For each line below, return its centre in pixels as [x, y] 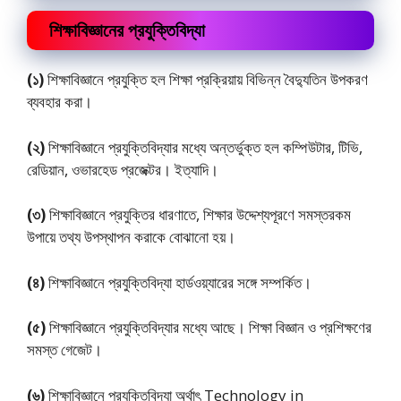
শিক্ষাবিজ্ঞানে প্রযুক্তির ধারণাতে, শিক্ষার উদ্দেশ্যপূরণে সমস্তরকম [198, 214]
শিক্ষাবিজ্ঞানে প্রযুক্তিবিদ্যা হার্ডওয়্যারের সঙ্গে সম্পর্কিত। [178, 282]
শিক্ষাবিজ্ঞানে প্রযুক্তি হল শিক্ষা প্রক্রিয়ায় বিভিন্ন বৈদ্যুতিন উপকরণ [206, 79]
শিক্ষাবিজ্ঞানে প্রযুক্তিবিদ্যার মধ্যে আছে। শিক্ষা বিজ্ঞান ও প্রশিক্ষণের [209, 327]
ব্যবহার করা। [60, 102]
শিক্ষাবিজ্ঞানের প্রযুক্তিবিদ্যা [127, 30]
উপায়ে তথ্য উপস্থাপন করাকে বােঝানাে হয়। [131, 237]
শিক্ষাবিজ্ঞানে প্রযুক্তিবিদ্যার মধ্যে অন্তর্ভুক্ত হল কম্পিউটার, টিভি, [204, 147]
